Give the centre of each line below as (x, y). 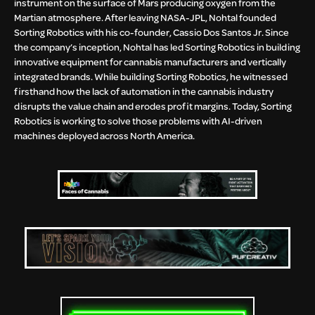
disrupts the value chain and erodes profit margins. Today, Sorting (153, 106)
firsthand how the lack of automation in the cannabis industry (144, 91)
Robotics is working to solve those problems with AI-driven (138, 121)
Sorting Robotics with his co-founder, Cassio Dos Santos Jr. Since (152, 32)
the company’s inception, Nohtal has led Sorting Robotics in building (157, 47)
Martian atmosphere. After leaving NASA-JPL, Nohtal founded (145, 18)
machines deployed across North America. (104, 136)
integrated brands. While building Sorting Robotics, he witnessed (151, 77)
